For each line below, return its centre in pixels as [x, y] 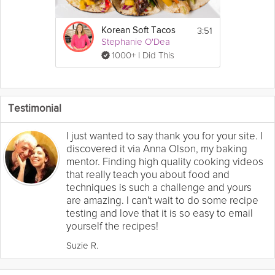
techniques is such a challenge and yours [159, 187]
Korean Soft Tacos [138, 30]
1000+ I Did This [143, 55]
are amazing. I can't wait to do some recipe [162, 200]
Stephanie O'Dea [135, 41]
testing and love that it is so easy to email [160, 213]
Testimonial [35, 109]
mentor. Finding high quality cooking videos [165, 161]
